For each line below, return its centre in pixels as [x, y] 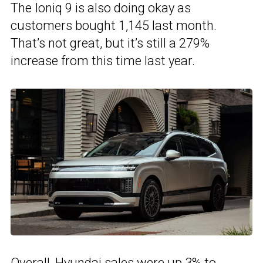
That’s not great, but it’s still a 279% [110, 43]
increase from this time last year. [103, 61]
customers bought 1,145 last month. [114, 26]
